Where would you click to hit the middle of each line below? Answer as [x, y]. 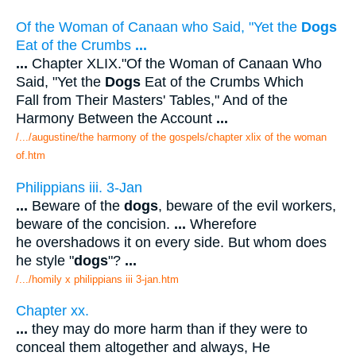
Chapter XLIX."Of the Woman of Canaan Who [175, 64]
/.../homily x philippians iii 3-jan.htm [97, 279]
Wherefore [221, 224]
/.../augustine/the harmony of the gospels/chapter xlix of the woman [171, 137]
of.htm [31, 156]
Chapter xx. [52, 311]
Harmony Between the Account [116, 119]
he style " [45, 260]
